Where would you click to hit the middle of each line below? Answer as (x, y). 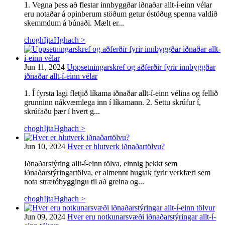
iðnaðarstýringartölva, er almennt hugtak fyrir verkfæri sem (117, 172)
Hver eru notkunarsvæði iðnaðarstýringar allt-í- (142, 216)
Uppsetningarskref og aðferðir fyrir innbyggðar (141, 67)
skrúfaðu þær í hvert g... (62, 111)
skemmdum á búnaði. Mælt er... (74, 23)
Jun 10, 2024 (45, 146)
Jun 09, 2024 (45, 216)
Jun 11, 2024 (44, 67)
